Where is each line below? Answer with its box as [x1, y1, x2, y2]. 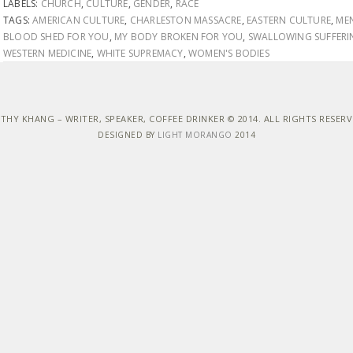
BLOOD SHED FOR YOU [3, 30, 110, 43]
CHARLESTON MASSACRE [129, 13, 242, 27]
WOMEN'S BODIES [188, 46, 269, 60]
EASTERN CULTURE [247, 13, 332, 27]
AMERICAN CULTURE [32, 13, 125, 27]
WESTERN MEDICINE [3, 46, 92, 60]
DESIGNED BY [98, 129, 158, 140]
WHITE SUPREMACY [96, 46, 184, 60]
